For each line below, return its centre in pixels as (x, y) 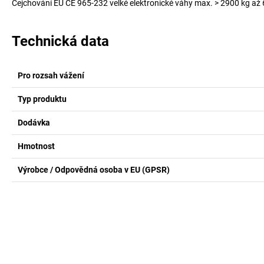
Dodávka (34, 122)
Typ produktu (42, 99)
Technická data (60, 41)
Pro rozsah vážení (51, 75)
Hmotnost (36, 146)
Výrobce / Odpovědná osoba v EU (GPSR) (94, 169)
